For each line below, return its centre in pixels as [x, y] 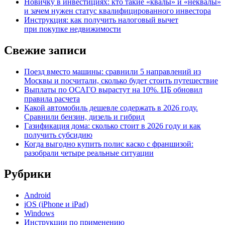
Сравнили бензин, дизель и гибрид [84, 117]
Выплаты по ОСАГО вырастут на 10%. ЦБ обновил [113, 89]
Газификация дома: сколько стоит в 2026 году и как [113, 126]
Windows [39, 213]
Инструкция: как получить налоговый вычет [101, 20]
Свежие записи [45, 50]
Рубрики [28, 174]
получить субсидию [58, 135]
